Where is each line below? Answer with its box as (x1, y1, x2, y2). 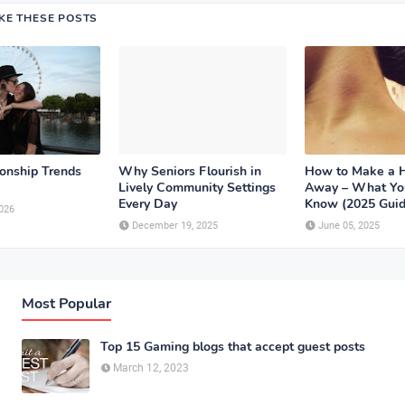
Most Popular (22, 294, 111, 314)
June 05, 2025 (318, 220, 380, 231)
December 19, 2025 (132, 220, 218, 231)
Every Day (118, 195, 177, 212)
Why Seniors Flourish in (118, 163, 261, 180)
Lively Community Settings (118, 179, 276, 196)
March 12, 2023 (113, 362, 189, 374)
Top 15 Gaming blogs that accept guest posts (100, 338, 365, 355)
